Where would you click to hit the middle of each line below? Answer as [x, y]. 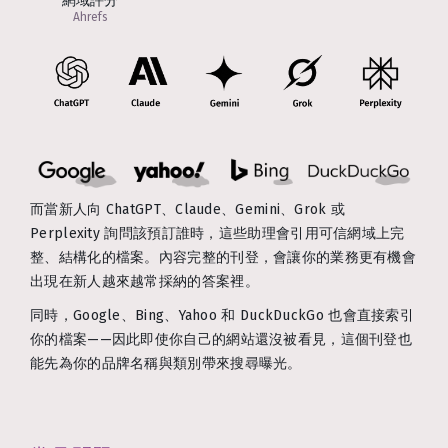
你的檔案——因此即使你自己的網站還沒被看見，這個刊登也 [221, 339]
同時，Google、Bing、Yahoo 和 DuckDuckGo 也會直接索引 [222, 315]
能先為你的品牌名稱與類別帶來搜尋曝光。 [166, 363]
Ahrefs [90, 16]
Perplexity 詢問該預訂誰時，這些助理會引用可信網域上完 [217, 233]
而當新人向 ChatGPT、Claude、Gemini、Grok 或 [188, 209]
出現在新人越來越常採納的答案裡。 [144, 281]
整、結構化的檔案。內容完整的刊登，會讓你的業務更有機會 [223, 257]
